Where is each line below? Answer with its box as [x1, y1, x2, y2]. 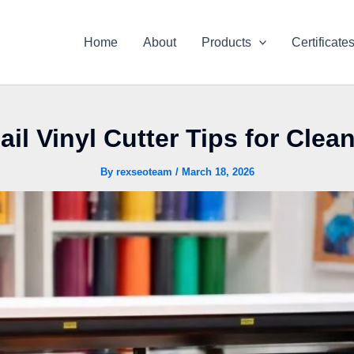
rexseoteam [115, 166, 175, 178]
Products [201, 35, 251, 49]
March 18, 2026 [181, 166, 254, 178]
